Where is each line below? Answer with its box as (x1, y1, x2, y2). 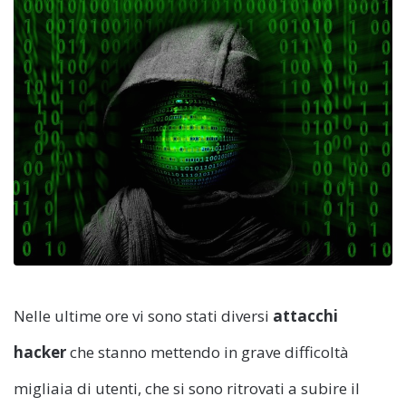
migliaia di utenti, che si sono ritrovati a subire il (14, 377, 360, 399)
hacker (14, 341, 66, 362)
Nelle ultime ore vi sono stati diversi (14, 304, 273, 326)
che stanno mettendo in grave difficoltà (66, 341, 349, 362)
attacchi (273, 304, 338, 326)
